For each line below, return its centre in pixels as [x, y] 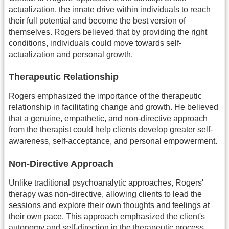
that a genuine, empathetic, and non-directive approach [108, 119]
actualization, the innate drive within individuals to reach [110, 9]
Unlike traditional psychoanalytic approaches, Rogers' [106, 182]
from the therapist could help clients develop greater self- [111, 130]
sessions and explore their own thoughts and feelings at [109, 205]
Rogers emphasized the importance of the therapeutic [105, 96]
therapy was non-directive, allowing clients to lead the [105, 194]
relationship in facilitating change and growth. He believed [113, 107]
